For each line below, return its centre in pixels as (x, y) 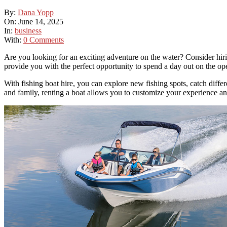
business (28, 30)
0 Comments (44, 40)
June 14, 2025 (41, 21)
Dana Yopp (36, 12)
